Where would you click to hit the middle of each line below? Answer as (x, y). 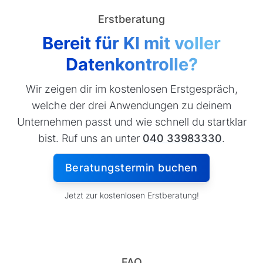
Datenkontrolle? (131, 64)
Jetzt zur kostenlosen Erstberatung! (131, 195)
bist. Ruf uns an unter (90, 138)
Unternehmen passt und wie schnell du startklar (131, 122)
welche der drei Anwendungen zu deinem (131, 105)
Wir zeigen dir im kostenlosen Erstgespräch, (131, 89)
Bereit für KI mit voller (131, 43)
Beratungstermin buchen (131, 168)
